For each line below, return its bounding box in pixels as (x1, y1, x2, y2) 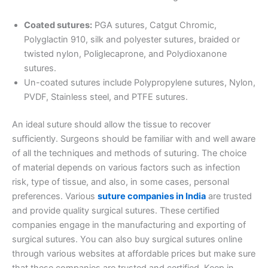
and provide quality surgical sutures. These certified (12, 205, 220, 216)
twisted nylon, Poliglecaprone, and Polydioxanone (24, 48, 227, 59)
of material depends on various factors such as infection (12, 162, 240, 173)
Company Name (48, 97, 124, 109)
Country (48, 33, 90, 45)
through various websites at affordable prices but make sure (12, 248, 255, 259)
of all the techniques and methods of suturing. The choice (12, 147, 246, 159)
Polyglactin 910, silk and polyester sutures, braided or (24, 33, 240, 45)
